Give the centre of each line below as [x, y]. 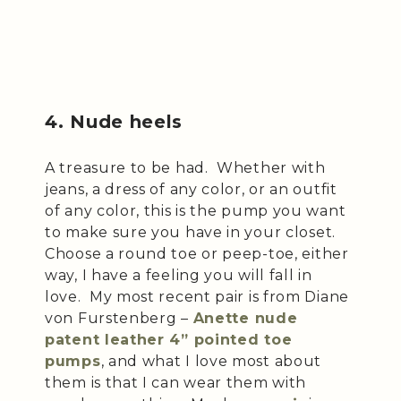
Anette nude [245, 318]
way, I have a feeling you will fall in [179, 275]
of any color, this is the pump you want [196, 210]
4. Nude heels [114, 121]
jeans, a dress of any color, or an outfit [191, 189]
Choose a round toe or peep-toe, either [197, 253]
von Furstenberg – [119, 318]
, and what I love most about [211, 361]
